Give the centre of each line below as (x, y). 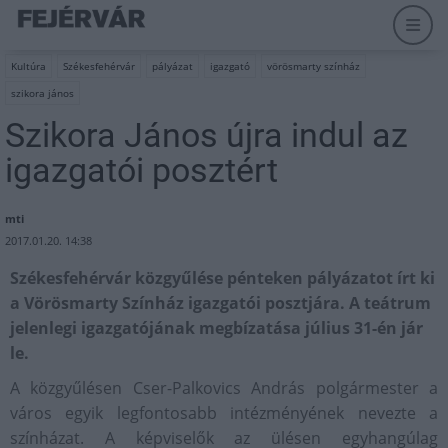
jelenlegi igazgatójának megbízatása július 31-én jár (216, 328)
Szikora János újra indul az (206, 135)
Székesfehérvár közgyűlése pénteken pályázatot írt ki (222, 278)
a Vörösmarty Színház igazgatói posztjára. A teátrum (220, 303)
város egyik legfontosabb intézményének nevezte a (224, 413)
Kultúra (28, 66)
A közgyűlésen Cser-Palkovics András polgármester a (224, 388)
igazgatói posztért (141, 170)
